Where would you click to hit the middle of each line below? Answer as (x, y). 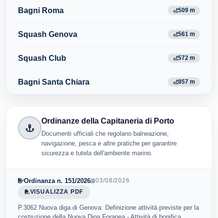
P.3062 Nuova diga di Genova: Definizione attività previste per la (109, 207)
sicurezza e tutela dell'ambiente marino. (97, 153)
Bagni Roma (41, 10)
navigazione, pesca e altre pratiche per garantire (109, 143)
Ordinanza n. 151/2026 (57, 181)
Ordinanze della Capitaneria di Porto (108, 121)
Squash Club (42, 58)
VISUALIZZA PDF (57, 192)
